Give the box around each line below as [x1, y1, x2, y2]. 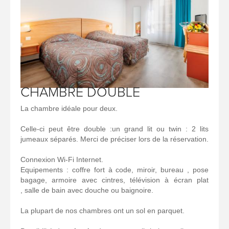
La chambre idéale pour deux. [20, 104, 118, 112]
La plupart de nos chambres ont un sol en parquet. [20, 206, 187, 215]
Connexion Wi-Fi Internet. [20, 155, 103, 164]
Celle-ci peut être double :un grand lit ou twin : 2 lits [20, 124, 209, 133]
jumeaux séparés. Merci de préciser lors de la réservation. [20, 134, 209, 143]
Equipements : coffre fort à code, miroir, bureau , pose [20, 165, 209, 174]
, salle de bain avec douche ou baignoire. [20, 186, 153, 194]
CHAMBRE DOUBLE [20, 85, 140, 100]
